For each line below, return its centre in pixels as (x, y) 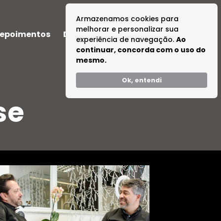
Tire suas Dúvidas (164, 35)
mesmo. (91, 60)
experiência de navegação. (126, 39)
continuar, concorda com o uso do (141, 50)
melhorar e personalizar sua (127, 29)
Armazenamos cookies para (127, 19)
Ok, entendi (142, 80)
